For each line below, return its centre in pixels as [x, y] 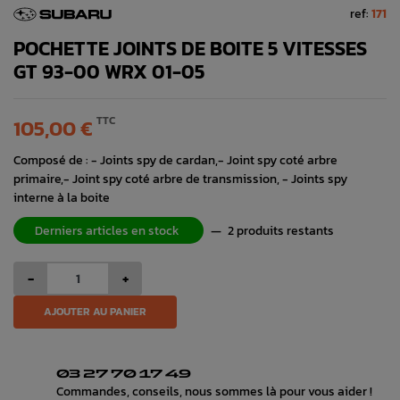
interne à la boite [62, 197]
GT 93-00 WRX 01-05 [109, 71]
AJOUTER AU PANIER [95, 311]
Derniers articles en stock [108, 230]
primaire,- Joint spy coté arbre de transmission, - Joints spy [180, 178]
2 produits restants [281, 230]
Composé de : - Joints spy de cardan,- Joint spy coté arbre [175, 159]
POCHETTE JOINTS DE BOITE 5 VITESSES [190, 48]
